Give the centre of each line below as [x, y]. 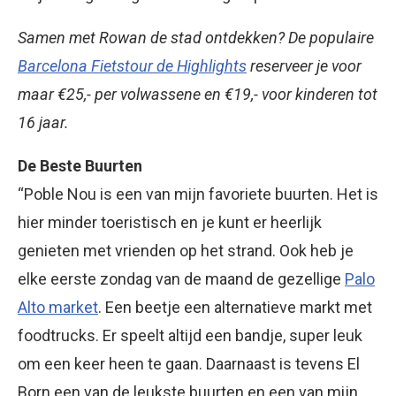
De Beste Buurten [80, 166]
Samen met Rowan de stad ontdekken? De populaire [196, 38]
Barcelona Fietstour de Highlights [132, 66]
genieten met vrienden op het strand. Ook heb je [186, 251]
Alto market [58, 308]
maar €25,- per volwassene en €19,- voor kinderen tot [198, 95]
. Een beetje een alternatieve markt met [235, 308]
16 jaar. [43, 123]
